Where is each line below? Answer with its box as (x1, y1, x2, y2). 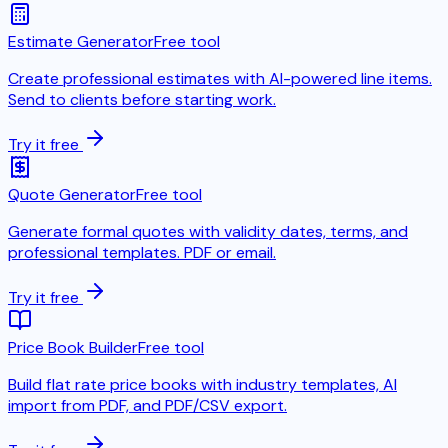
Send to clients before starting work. (8, 88, 276, 110)
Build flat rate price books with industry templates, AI (8, 373, 397, 395)
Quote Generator (8, 183, 136, 205)
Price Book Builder (8, 336, 138, 358)
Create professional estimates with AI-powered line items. (8, 67, 432, 89)
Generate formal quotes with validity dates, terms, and (8, 220, 408, 242)
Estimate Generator (8, 30, 154, 52)
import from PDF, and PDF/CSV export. (8, 394, 287, 416)
